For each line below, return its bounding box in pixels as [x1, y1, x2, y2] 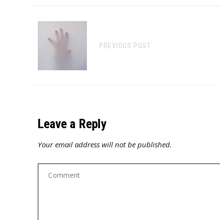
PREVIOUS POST [99, 42, 151, 50]
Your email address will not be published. [38, 139, 172, 149]
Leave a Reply [38, 116, 107, 131]
